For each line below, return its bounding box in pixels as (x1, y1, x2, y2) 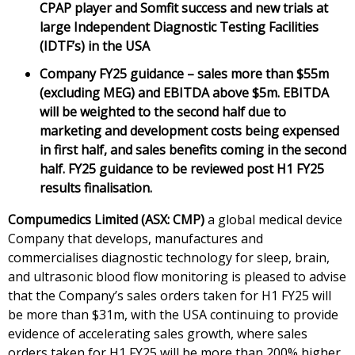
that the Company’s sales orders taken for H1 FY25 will (8, 287, 331, 304)
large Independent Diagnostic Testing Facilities (40, 18, 319, 36)
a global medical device (204, 211, 342, 228)
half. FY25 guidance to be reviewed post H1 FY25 (40, 160, 324, 177)
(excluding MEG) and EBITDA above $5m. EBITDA (40, 84, 329, 101)
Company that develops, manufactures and (8, 230, 263, 247)
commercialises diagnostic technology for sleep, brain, (8, 249, 330, 266)
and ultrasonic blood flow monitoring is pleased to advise (8, 268, 346, 285)
